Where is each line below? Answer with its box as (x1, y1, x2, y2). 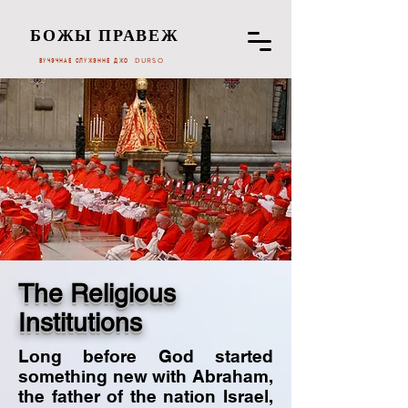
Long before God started (18, 346, 273, 366)
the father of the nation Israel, (18, 386, 273, 406)
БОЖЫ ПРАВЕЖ (30, 24, 179, 53)
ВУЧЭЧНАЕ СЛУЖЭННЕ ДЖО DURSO (39, 56, 165, 66)
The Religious (18, 279, 176, 308)
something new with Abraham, (18, 366, 273, 386)
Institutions (18, 308, 142, 337)
